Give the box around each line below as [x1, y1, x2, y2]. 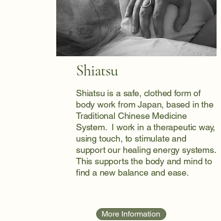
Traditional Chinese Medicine [75, 110, 187, 121]
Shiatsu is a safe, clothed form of [75, 88, 201, 98]
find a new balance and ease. [75, 167, 189, 178]
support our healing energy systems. [75, 145, 216, 155]
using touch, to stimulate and [75, 133, 186, 144]
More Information [102, 209, 161, 219]
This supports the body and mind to [75, 156, 212, 166]
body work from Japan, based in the [75, 99, 214, 110]
